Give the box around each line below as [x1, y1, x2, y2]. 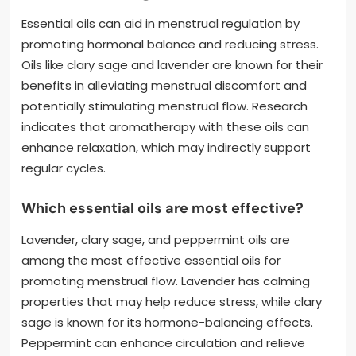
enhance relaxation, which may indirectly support [21, 139, 311, 157]
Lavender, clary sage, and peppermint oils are [21, 231, 290, 249]
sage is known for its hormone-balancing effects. [21, 314, 313, 331]
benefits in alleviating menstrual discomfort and [21, 77, 307, 95]
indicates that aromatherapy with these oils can [21, 118, 309, 136]
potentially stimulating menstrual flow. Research [21, 98, 308, 115]
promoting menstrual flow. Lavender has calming [21, 273, 310, 290]
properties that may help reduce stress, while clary [21, 293, 322, 311]
